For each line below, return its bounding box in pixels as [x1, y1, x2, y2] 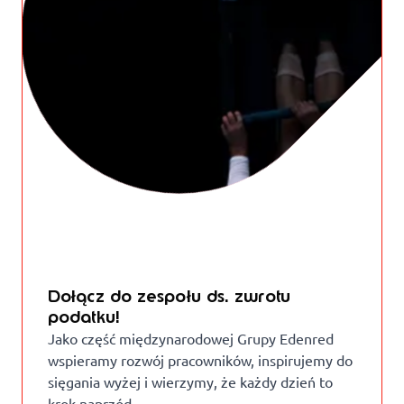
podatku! [48, 306, 120, 328]
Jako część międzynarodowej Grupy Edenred [48, 329, 334, 347]
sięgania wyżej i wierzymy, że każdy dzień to [48, 372, 333, 390]
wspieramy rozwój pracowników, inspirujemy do [48, 351, 353, 369]
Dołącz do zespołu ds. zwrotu [48, 285, 290, 308]
